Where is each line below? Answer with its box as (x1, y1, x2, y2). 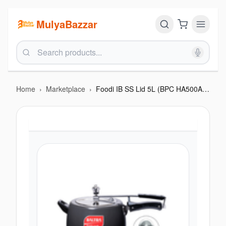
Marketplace (46, 84, 85, 94)
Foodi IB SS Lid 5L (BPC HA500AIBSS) (202, 84, 209, 94)
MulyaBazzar (36, 17, 97, 31)
